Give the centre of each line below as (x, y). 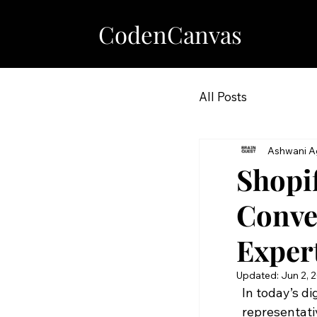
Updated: (259, 276)
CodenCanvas (171, 34)
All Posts (223, 96)
